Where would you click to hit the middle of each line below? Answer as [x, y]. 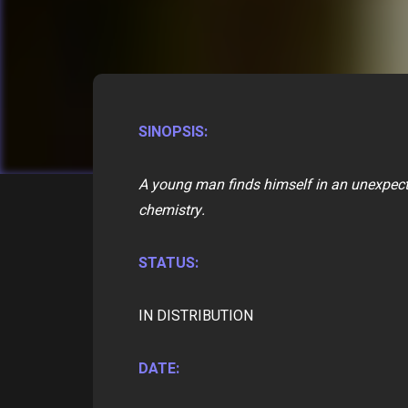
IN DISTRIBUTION [196, 316]
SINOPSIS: [173, 132]
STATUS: [168, 263]
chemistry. [172, 210]
